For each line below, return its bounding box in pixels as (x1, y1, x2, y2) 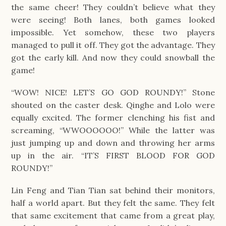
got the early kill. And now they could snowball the (11, 52, 215, 63)
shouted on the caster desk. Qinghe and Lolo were (11, 99, 215, 110)
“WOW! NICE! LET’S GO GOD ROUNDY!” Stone (11, 87, 215, 97)
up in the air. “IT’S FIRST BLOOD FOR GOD (11, 150, 215, 160)
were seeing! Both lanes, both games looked (11, 14, 215, 25)
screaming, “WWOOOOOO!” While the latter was (11, 125, 215, 135)
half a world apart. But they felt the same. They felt (11, 197, 215, 208)
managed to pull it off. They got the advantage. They (11, 39, 215, 50)
